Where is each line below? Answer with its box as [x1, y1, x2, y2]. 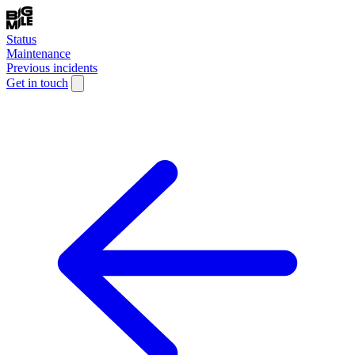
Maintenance [6, 47, 71, 60]
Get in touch [6, 76, 68, 90]
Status [6, 32, 36, 46]
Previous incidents [6, 61, 97, 74]
